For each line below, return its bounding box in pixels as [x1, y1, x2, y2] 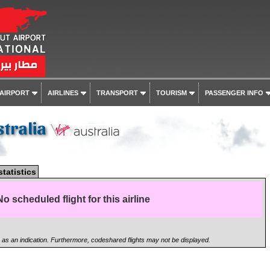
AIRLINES [47, 89, 78, 96]
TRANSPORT [96, 89, 138, 96]
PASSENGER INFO [204, 89, 263, 96]
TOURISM [155, 89, 187, 96]
